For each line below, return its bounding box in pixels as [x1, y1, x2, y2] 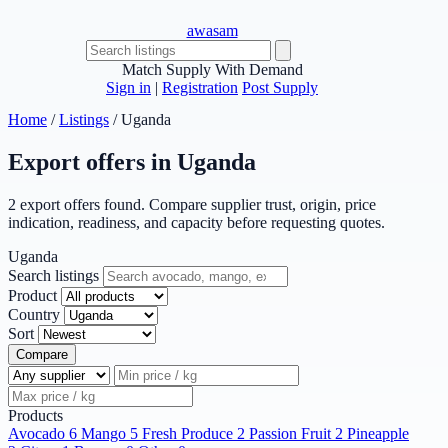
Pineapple [347, 424, 409, 442]
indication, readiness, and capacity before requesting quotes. [8, 213, 385, 231]
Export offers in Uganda [8, 148, 256, 175]
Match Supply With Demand [121, 61, 303, 78]
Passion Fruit [249, 424, 331, 442]
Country [8, 305, 60, 323]
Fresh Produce [142, 424, 233, 442]
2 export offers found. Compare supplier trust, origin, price [8, 195, 376, 213]
